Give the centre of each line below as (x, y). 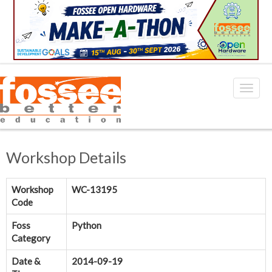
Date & (26, 261)
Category (31, 238)
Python (87, 226)
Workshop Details (66, 158)
